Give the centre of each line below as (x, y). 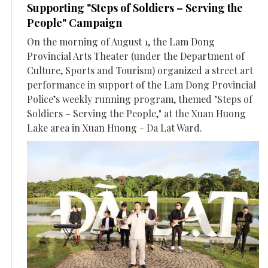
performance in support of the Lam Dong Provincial (141, 85)
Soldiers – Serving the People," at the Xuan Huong (136, 114)
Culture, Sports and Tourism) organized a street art (140, 71)
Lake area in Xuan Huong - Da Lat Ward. (115, 128)
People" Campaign (74, 23)
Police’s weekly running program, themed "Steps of (140, 99)
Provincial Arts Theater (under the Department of (136, 56)
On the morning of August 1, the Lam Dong (121, 42)
